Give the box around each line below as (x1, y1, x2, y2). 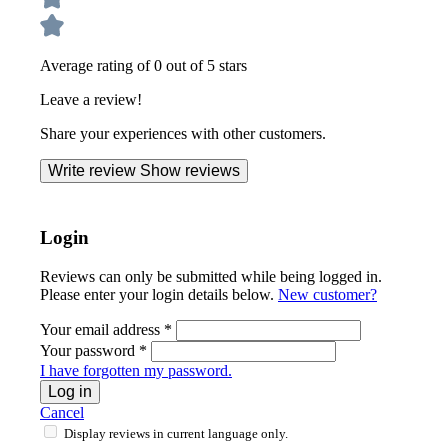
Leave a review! (40, 91, 142, 109)
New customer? (278, 285, 377, 303)
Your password (40, 341, 139, 359)
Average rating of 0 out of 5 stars (40, 57, 247, 75)
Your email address (40, 320, 164, 338)
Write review (48, 162, 140, 180)
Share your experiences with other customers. (40, 125, 326, 143)
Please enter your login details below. (40, 285, 278, 303)
